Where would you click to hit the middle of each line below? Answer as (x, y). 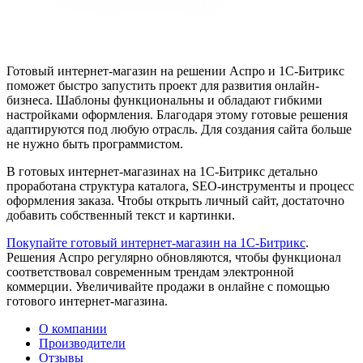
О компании (73, 329)
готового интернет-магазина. (87, 301)
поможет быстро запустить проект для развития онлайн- (163, 86)
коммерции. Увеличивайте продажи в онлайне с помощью (168, 287)
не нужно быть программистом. (95, 144)
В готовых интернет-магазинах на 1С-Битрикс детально (162, 172)
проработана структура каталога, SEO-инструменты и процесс (180, 186)
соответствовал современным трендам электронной (150, 272)
